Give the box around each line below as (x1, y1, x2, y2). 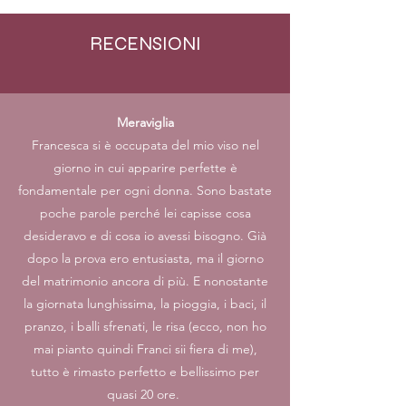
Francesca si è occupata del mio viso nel (31, 137, 259, 153)
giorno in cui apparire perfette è (53, 159, 237, 176)
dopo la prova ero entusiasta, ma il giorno (26, 250, 264, 266)
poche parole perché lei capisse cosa (39, 205, 251, 221)
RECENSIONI (89, 33, 201, 55)
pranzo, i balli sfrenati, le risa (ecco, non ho (24, 318, 266, 334)
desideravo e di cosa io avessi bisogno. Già (24, 227, 266, 244)
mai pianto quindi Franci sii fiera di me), (33, 341, 257, 357)
